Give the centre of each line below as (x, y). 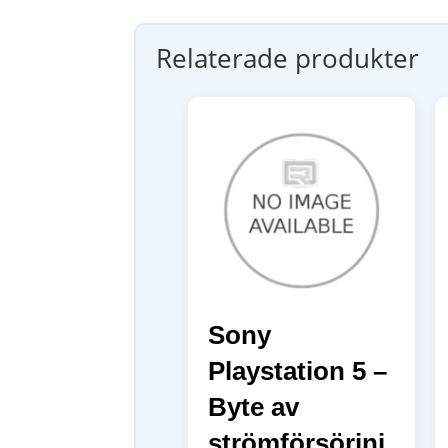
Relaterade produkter (288, 57)
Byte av (254, 406)
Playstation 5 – (298, 370)
